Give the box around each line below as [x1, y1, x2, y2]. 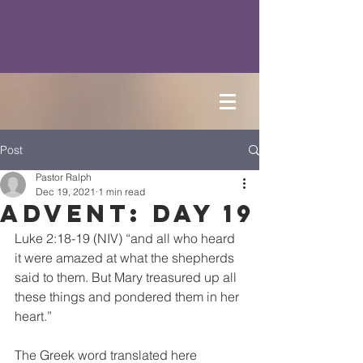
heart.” [15, 308, 52, 324]
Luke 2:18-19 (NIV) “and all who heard [15, 230, 238, 246]
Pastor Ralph [36, 171, 92, 183]
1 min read [98, 186, 145, 198]
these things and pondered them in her [15, 288, 242, 305]
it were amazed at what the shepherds [15, 250, 237, 266]
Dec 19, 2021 [36, 186, 96, 198]
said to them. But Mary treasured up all [15, 269, 240, 285]
